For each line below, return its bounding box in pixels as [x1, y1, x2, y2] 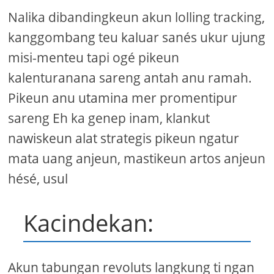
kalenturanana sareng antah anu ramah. [8, 69, 253, 87]
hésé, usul [8, 170, 68, 188]
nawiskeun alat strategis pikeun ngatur [8, 130, 240, 147]
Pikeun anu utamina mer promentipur [8, 89, 238, 107]
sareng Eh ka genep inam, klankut [8, 109, 210, 127]
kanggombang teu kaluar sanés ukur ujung [8, 29, 266, 46]
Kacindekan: [23, 207, 154, 239]
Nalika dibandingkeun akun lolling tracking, [8, 9, 265, 26]
